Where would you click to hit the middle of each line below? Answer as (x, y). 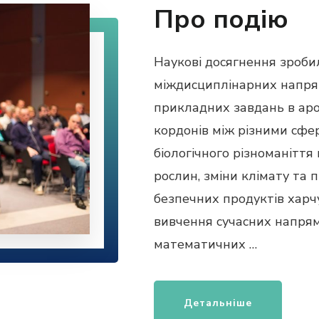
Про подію (221, 20)
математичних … (205, 245)
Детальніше (218, 303)
